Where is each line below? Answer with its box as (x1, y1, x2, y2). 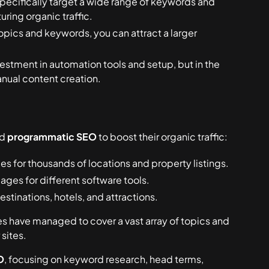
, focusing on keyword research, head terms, (4, 253, 204, 265)
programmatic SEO (7, 130, 97, 143)
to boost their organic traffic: (97, 130, 228, 143)
